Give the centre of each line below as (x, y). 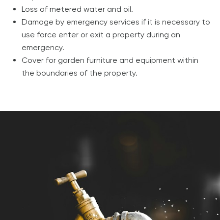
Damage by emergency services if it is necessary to (116, 22)
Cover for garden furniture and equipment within (110, 60)
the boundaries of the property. (80, 73)
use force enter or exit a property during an (101, 34)
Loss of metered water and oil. (77, 9)
